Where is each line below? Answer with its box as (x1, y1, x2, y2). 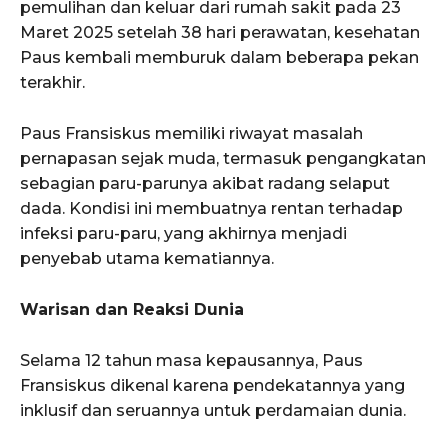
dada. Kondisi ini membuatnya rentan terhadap (20, 198, 403, 218)
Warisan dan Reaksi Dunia (20, 299, 244, 319)
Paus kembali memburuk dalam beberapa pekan (20, 47, 419, 67)
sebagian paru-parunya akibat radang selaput (20, 173, 390, 193)
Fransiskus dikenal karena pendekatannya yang (20, 375, 405, 395)
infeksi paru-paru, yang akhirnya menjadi (20, 223, 347, 243)
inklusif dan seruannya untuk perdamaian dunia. (20, 400, 406, 420)
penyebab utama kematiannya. (20, 248, 274, 268)
